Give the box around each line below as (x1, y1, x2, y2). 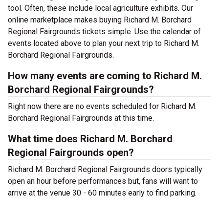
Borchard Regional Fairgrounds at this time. (8, 113, 154, 123)
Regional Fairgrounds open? (8, 147, 134, 158)
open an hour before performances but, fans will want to (8, 176, 198, 186)
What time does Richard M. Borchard (8, 133, 173, 145)
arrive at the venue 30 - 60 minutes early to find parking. (8, 188, 197, 197)
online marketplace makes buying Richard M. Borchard (8, 15, 192, 24)
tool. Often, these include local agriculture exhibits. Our (8, 3, 193, 13)
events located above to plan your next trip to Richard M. (8, 39, 199, 48)
